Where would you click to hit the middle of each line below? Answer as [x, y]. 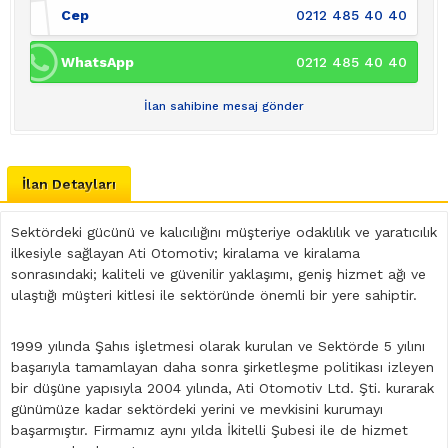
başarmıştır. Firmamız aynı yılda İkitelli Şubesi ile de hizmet [209, 430]
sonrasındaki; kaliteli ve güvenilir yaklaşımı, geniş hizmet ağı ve [218, 274]
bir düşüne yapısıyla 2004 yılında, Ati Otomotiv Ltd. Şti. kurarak [222, 388]
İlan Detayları [69, 184]
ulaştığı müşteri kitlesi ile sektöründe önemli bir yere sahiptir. [216, 295]
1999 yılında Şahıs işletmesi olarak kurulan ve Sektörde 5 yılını [218, 346]
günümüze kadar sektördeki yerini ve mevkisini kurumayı [197, 409]
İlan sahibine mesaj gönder [224, 106]
